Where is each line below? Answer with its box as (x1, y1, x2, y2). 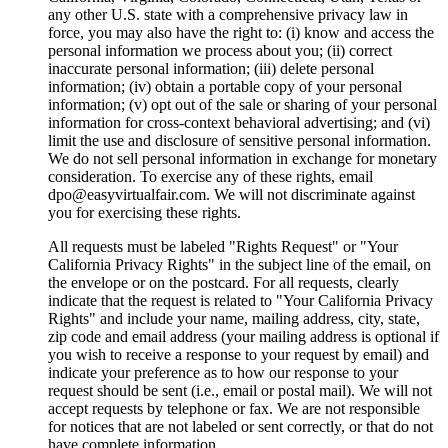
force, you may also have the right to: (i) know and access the (48, 23, 434, 41)
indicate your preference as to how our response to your (48, 363, 398, 381)
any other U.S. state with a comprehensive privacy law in (48, 5, 408, 23)
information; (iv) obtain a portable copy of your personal (48, 77, 402, 95)
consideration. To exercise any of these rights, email (48, 167, 373, 185)
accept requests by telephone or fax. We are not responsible (48, 399, 420, 417)
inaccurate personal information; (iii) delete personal (48, 59, 374, 77)
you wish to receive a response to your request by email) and (48, 345, 429, 363)
